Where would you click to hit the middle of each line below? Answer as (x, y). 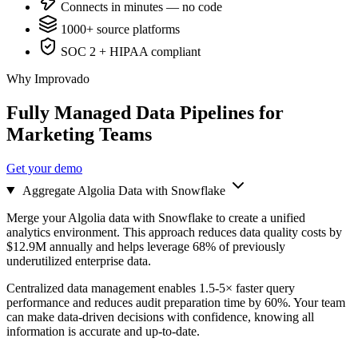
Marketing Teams (79, 134)
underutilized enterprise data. (79, 261)
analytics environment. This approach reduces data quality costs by (174, 232)
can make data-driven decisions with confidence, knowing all (160, 316)
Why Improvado (48, 78)
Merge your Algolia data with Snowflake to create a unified (156, 217)
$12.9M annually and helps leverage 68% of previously (146, 246)
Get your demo (44, 168)
